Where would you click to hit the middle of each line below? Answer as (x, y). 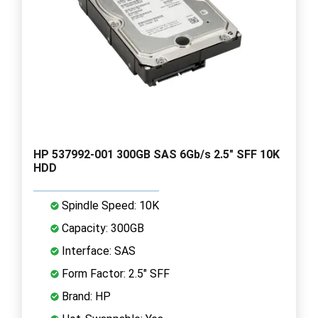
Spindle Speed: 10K (109, 205)
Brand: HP (85, 296)
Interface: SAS (97, 251)
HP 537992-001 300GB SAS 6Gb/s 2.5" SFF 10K (157, 154)
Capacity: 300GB (102, 228)
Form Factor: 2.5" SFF (114, 273)
